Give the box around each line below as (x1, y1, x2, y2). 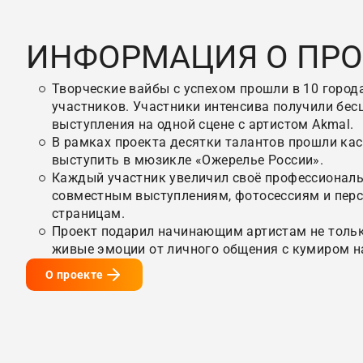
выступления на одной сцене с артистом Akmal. (52, 116, 354, 132)
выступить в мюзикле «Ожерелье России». (52, 152, 324, 168)
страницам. (52, 205, 126, 221)
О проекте (45, 267, 104, 281)
